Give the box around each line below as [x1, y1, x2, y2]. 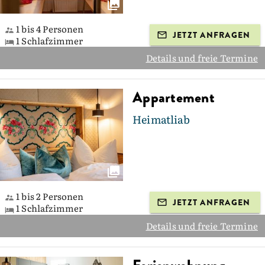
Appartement [132, 87, 215, 109]
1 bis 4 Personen [14, 21, 84, 35]
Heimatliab [132, 111, 190, 128]
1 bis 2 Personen [14, 189, 84, 203]
